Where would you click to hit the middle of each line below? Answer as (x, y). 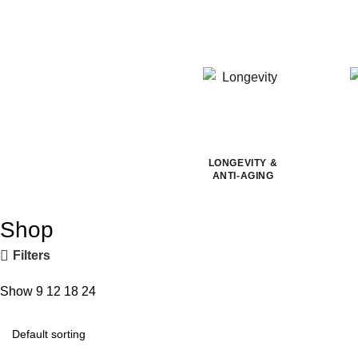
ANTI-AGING (243, 175)
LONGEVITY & (243, 163)
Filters (32, 256)
